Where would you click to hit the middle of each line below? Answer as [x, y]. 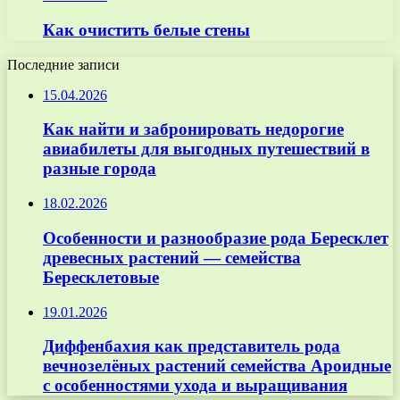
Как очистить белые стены [146, 30]
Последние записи [63, 64]
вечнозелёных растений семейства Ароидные [217, 366]
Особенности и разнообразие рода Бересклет [216, 237]
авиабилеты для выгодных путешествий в [206, 149]
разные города [100, 169]
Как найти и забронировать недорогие [193, 129]
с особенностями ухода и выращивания [195, 386]
